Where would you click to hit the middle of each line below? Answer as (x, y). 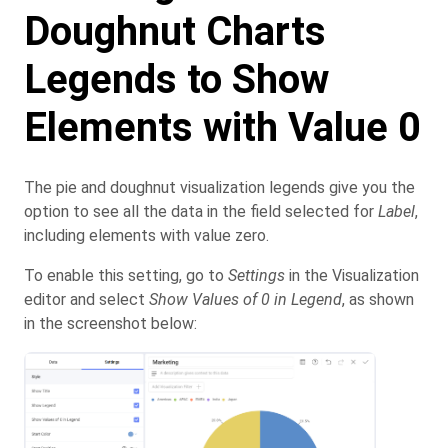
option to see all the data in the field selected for (201, 211)
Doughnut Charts (175, 31)
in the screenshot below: (110, 323)
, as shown (378, 299)
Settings (256, 275)
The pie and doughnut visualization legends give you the (219, 187)
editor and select (86, 299)
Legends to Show (176, 79)
